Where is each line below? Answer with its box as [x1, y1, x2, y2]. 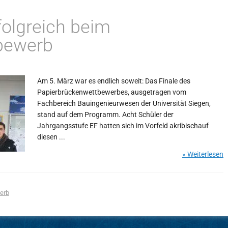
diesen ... [37, 133, 65, 141]
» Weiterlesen [182, 150, 223, 158]
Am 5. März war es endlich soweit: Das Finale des [37, 77, 190, 85]
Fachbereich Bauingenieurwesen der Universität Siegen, [37, 99, 211, 107]
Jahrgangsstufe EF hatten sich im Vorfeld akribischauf [37, 122, 209, 130]
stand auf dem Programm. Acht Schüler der [37, 110, 174, 119]
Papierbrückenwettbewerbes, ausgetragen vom [37, 88, 186, 96]
